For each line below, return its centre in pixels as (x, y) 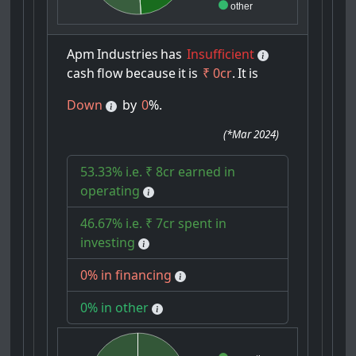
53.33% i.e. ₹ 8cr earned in (158, 172)
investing (108, 243)
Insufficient (221, 54)
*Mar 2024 (252, 135)
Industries (128, 54)
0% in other (115, 308)
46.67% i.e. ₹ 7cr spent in (154, 224)
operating (110, 191)
